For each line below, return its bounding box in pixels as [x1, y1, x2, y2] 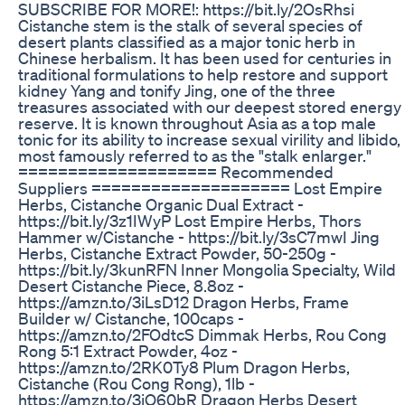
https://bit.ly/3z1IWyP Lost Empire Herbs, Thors [18, 210, 362, 231]
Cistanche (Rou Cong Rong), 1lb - [18, 372, 255, 393]
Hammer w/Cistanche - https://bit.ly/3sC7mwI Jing [18, 226, 380, 247]
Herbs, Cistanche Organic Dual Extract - [18, 193, 304, 214]
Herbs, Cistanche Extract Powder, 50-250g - [18, 242, 336, 263]
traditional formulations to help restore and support [18, 63, 388, 84]
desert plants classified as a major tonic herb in [18, 31, 355, 52]
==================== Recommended [18, 161, 334, 182]
